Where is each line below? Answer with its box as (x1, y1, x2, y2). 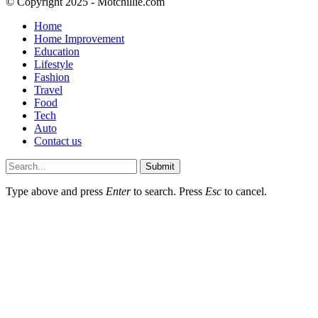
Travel (34, 83, 62, 96)
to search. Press (131, 185, 205, 197)
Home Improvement (34, 32, 124, 45)
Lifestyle (34, 57, 73, 70)
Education (34, 45, 79, 57)
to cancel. (221, 185, 267, 197)
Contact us (34, 134, 82, 147)
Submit (146, 160, 175, 172)
